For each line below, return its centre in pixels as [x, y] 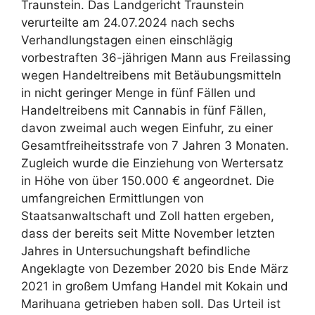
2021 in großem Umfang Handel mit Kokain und [155, 286]
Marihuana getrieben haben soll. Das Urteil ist [151, 303]
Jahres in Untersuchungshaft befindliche [136, 251]
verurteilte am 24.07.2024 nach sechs [128, 22]
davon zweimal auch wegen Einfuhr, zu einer [147, 128]
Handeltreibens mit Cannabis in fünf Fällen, [144, 110]
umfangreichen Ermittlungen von [112, 198]
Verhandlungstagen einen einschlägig [127, 40]
